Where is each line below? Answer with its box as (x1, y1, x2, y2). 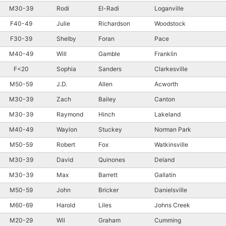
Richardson (98, 19, 130, 27)
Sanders (98, 65, 122, 73)
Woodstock (154, 19, 187, 27)
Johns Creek (154, 201, 192, 209)
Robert (56, 140, 75, 148)
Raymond (56, 110, 83, 118)
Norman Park (154, 125, 193, 133)
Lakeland (154, 110, 182, 118)
